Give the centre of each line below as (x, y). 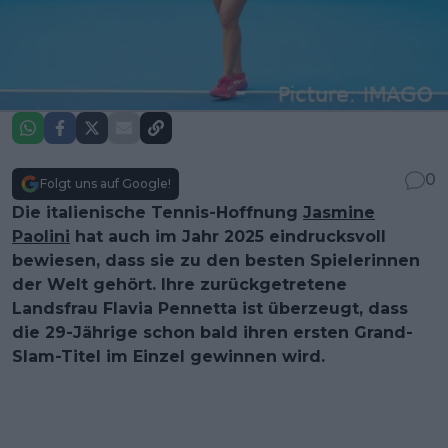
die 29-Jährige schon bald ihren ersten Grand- (212, 332)
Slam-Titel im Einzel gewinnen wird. (168, 356)
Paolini (41, 236)
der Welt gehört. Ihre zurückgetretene (179, 284)
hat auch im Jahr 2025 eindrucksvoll (228, 236)
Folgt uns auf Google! (105, 183)
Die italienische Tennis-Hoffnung (157, 212)
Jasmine (339, 212)
